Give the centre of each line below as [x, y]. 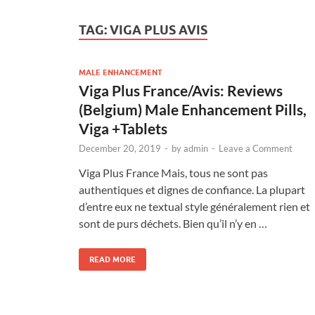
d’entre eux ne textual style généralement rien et [194, 206]
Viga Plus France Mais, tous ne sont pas [173, 172]
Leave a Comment [256, 148]
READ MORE [112, 259]
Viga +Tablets [123, 128]
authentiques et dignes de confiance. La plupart [192, 189]
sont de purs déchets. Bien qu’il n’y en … [173, 223]
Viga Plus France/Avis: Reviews [181, 90]
